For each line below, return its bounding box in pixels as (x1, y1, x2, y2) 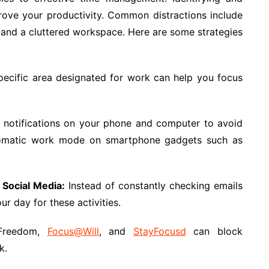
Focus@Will (47, 225, 99, 237)
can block (186, 225, 243, 237)
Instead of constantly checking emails (64, 179, 243, 192)
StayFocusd (133, 225, 186, 237)
